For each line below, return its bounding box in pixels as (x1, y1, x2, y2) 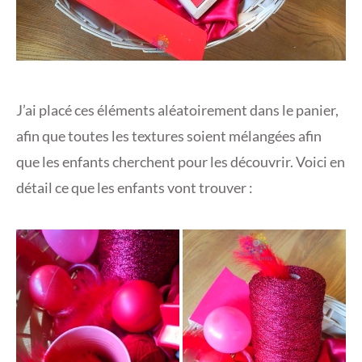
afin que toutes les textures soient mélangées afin (16, 127, 322, 145)
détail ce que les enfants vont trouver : (16, 179, 253, 197)
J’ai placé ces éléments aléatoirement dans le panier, (16, 101, 339, 120)
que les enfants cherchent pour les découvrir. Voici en (16, 153, 345, 171)
